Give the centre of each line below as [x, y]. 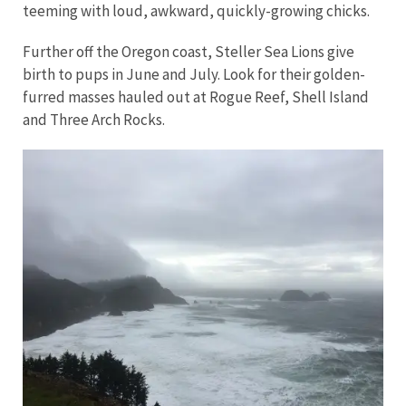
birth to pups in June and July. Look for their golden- [194, 74]
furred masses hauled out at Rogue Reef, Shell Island [196, 97]
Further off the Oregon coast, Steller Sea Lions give [188, 51]
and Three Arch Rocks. [95, 119]
